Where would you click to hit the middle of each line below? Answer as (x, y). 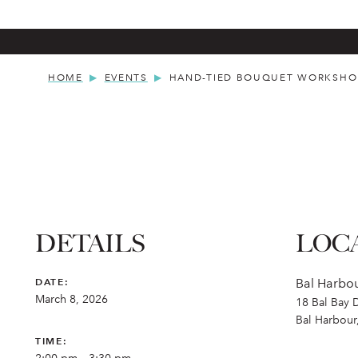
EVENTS (126, 78)
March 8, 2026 (72, 299)
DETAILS (90, 244)
